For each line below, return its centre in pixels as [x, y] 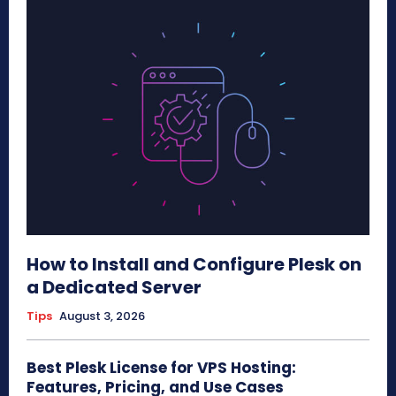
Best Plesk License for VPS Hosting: [161, 367]
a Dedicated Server [114, 287]
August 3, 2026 [102, 316]
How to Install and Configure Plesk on [194, 264]
